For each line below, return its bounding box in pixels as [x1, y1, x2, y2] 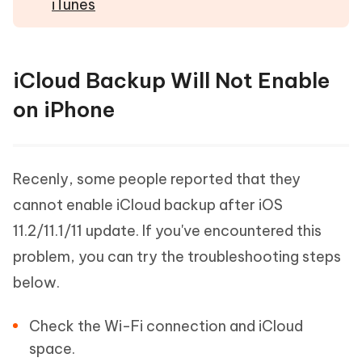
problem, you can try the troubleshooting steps [13, 247, 341, 267]
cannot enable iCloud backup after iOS [13, 196, 283, 215]
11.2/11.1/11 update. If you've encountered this [13, 221, 322, 241]
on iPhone [13, 96, 115, 124]
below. [13, 273, 60, 293]
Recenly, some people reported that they [13, 170, 301, 189]
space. [29, 339, 75, 359]
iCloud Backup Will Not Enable [13, 67, 330, 95]
